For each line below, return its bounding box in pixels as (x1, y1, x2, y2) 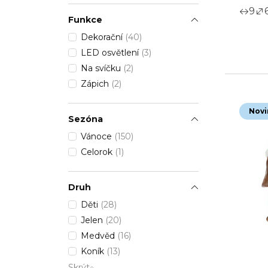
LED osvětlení (81, 47, 141, 58)
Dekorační (81, 31, 125, 42)
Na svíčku (81, 62, 123, 74)
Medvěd (81, 230, 117, 241)
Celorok (81, 146, 115, 157)
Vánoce (81, 130, 114, 142)
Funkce (68, 14, 102, 25)
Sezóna (68, 113, 103, 124)
